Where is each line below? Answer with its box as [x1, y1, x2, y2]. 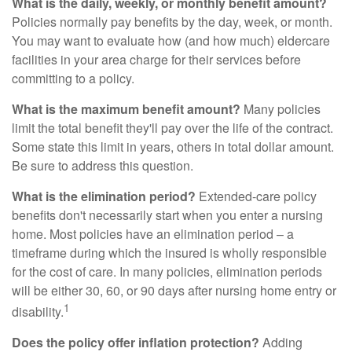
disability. [12, 302, 64, 321]
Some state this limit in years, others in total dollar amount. [12, 137, 334, 156]
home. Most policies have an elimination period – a [12, 225, 294, 243]
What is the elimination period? [12, 187, 196, 205]
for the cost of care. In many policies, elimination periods [12, 262, 322, 280]
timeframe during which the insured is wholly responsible [12, 244, 327, 262]
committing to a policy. [12, 69, 134, 87]
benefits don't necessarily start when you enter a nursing [12, 206, 323, 224]
